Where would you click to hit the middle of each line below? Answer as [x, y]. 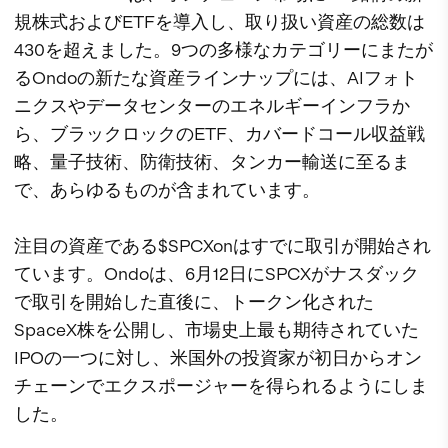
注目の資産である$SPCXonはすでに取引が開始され [222, 246]
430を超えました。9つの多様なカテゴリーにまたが [223, 50]
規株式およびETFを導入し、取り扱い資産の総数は [219, 22]
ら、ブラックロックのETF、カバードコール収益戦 [219, 134]
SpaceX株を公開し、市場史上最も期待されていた [216, 330]
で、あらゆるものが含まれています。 [167, 190]
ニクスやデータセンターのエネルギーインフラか [212, 106]
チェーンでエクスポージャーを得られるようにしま [221, 386]
